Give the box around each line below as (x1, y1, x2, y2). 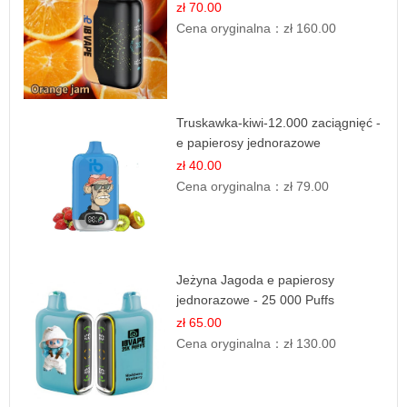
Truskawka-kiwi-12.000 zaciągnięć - (176, 114, 382, 130)
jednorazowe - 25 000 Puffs (176, 293, 335, 308)
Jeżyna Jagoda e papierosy (176, 273, 335, 288)
